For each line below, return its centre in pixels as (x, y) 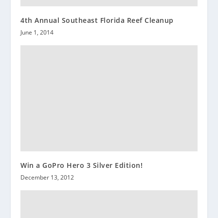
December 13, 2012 (47, 177)
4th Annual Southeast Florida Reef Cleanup (97, 20)
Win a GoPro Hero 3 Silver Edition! (82, 165)
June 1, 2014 (37, 33)
